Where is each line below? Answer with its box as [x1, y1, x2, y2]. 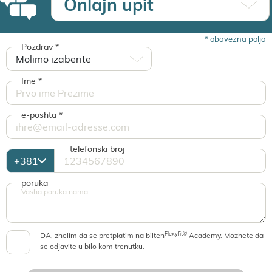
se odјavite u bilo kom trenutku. [40, 242, 144, 251]
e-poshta [21, 109, 59, 120]
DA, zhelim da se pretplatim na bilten [40, 231, 165, 240]
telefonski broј [70, 143, 125, 154]
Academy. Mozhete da [187, 231, 263, 240]
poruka [21, 177, 48, 188]
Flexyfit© [165, 229, 187, 237]
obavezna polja [208, 34, 266, 44]
